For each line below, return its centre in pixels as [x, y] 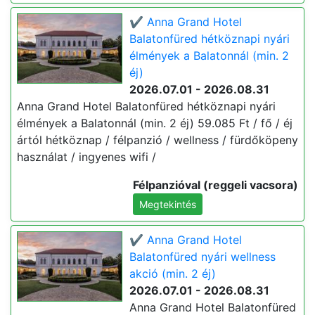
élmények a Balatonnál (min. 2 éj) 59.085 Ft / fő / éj [155, 123]
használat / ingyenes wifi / [86, 157]
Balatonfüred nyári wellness [202, 257]
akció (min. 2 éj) [173, 274]
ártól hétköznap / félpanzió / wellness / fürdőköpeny [157, 140]
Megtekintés [168, 204]
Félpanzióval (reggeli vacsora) [216, 185]
